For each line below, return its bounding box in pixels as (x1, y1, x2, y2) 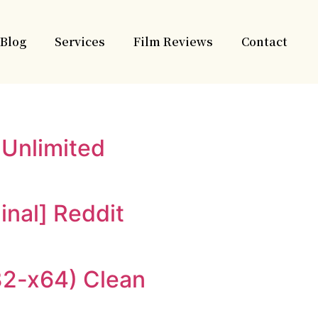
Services (54, 33, 105, 50)
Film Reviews (133, 33, 213, 50)
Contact (241, 33, 287, 50)
